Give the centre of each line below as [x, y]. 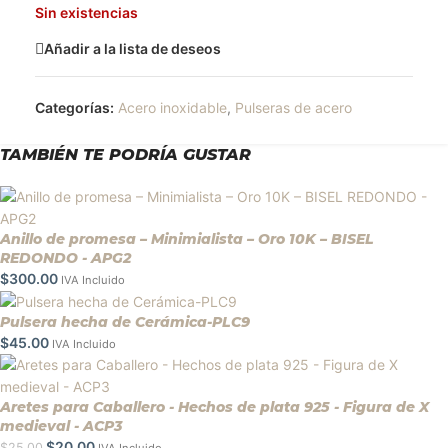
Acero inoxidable [172, 108]
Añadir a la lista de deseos [132, 48]
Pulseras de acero [293, 108]
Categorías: [74, 108]
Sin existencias [86, 13]
